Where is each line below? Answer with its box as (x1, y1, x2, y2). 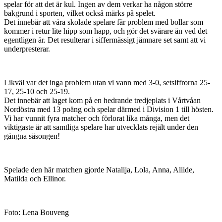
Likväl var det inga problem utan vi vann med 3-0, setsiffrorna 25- (4, 78, 210, 87)
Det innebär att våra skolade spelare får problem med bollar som (4, 17, 203, 26)
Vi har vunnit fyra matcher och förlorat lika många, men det (4, 113, 189, 122)
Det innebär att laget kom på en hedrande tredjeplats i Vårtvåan (4, 96, 201, 105)
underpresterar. (4, 44, 50, 53)
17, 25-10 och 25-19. (4, 87, 70, 96)
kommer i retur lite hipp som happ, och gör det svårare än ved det (4, 26, 207, 35)
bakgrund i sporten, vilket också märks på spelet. (4, 8, 156, 17)
